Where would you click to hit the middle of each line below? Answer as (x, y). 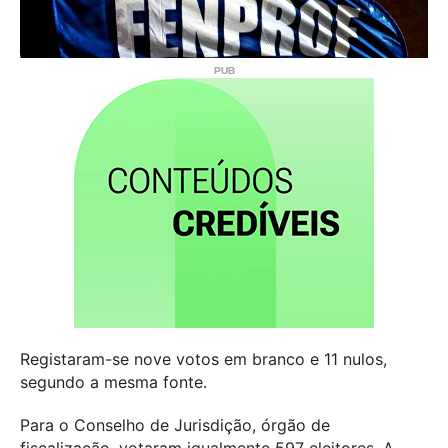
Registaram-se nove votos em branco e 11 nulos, (203, 358)
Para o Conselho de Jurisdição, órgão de (175, 425)
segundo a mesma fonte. (113, 381)
